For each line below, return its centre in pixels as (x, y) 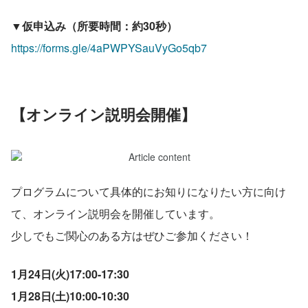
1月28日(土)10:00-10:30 (70, 296)
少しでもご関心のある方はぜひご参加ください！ (132, 235)
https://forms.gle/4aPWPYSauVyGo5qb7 (109, 47)
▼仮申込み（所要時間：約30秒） (94, 25)
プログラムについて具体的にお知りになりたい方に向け (148, 191)
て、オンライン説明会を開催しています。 (115, 213)
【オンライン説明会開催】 (103, 114)
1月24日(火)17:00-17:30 (70, 274)
